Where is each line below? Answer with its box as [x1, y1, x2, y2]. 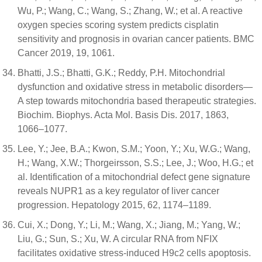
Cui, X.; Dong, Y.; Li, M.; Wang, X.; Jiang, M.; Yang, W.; [18, 219, 240, 230]
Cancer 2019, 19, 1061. [18, 47, 115, 58]
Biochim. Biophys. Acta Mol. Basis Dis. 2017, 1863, [18, 109, 229, 120]
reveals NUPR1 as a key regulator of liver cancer [18, 185, 219, 196]
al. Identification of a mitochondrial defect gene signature [18, 171, 250, 182]
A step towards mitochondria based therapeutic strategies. [18, 95, 256, 106]
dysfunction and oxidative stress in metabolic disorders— [18, 81, 253, 92]
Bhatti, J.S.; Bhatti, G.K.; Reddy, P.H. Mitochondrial [18, 67, 225, 78]
